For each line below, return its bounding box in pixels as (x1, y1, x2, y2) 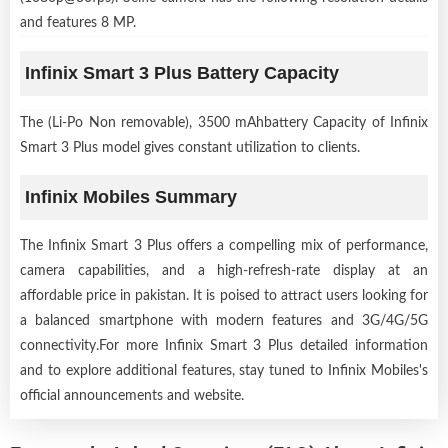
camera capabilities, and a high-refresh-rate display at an (20, 263, 428, 278)
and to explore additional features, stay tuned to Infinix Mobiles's (20, 363, 428, 378)
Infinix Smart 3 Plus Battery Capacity (25, 62, 339, 83)
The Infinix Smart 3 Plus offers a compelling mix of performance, (20, 238, 428, 253)
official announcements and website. (20, 388, 244, 403)
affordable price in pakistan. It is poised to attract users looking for (20, 288, 428, 303)
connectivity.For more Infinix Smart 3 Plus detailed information (20, 338, 428, 353)
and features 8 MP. (20, 15, 136, 30)
